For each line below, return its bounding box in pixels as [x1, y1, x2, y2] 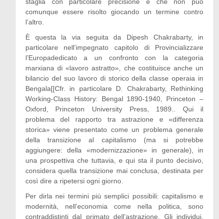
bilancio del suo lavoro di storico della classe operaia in [25, 74, 204, 82]
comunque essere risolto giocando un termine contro [25, 8, 204, 16]
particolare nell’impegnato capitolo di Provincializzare [25, 44, 204, 51]
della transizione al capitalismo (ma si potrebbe [25, 136, 204, 144]
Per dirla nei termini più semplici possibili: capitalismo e [25, 192, 204, 200]
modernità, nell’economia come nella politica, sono [25, 202, 204, 210]
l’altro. [25, 18, 44, 26]
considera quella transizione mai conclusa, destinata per [25, 167, 204, 175]
